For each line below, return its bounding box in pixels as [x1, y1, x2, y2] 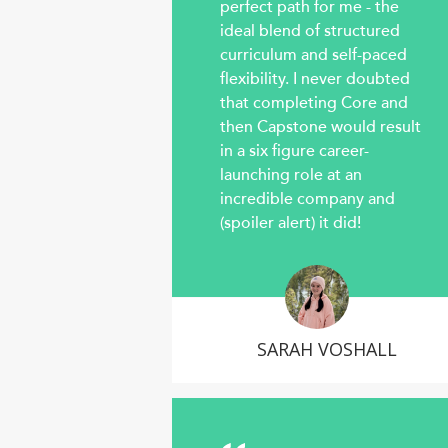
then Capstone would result [220, 116, 421, 139]
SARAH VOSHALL [257, 337, 397, 362]
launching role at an [220, 164, 362, 187]
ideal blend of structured [220, 20, 400, 43]
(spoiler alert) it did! [220, 212, 361, 235]
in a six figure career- [220, 140, 369, 163]
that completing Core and [220, 92, 408, 115]
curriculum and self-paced [220, 44, 407, 67]
